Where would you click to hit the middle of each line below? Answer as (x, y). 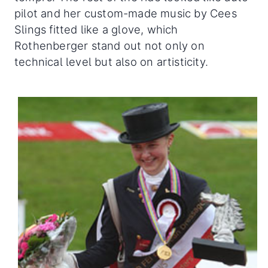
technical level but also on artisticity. (112, 61)
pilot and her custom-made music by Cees (126, 13)
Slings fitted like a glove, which (96, 29)
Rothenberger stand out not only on (109, 45)
